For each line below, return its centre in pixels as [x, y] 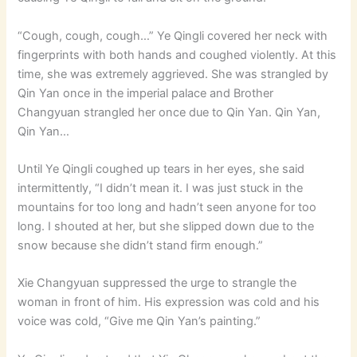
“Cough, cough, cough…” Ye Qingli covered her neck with [173, 35]
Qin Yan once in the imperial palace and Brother [146, 93]
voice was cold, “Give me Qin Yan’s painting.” [139, 322]
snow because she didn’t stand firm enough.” [141, 245]
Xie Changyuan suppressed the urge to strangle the [157, 283]
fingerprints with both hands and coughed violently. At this [177, 55]
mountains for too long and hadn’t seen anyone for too [167, 207]
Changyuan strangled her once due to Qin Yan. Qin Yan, [169, 112]
